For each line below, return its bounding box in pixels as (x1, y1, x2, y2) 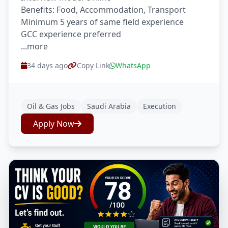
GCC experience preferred (21, 28, 121, 40)
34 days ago (27, 61, 68, 70)
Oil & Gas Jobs (27, 101, 75, 111)
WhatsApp (116, 61, 151, 70)
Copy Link (77, 61, 109, 70)
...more (21, 41, 48, 52)
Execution (143, 101, 176, 111)
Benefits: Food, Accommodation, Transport (21, 4, 186, 15)
